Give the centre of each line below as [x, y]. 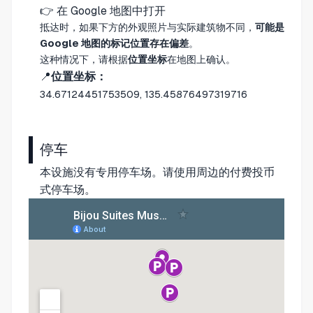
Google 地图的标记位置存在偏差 [114, 43]
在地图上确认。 [201, 59]
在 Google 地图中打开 [111, 10]
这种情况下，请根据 [84, 59]
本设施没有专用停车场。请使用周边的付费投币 [157, 172]
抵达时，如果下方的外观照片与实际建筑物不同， [147, 27]
